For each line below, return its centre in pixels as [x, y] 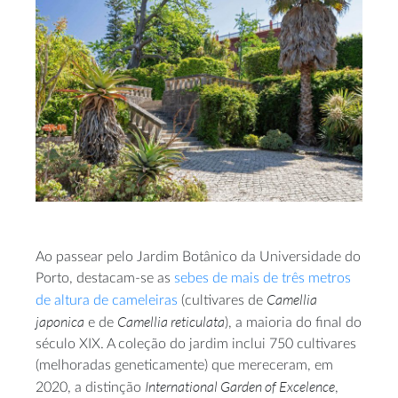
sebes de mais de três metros [263, 278]
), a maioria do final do [293, 322]
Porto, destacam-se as [105, 278]
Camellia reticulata [171, 321]
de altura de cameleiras [107, 300]
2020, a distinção [90, 387]
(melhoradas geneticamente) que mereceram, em [184, 365]
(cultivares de [222, 300]
